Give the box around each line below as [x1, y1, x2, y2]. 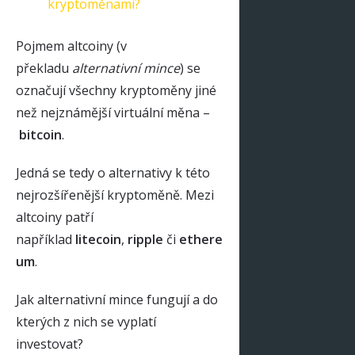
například [16, 231, 75, 249]
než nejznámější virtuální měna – [16, 104, 210, 122]
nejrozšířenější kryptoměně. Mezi [16, 186, 214, 204]
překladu [16, 59, 72, 78]
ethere [179, 231, 223, 249]
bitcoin [19, 126, 62, 144]
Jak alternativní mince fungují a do [16, 291, 218, 309]
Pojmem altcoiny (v [16, 37, 127, 55]
